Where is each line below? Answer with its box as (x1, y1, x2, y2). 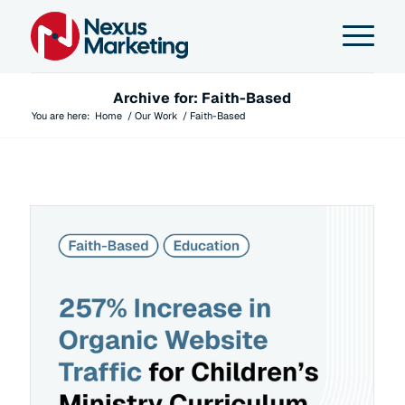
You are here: (31, 109, 89, 122)
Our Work (134, 109, 177, 122)
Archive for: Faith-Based (113, 89, 292, 108)
